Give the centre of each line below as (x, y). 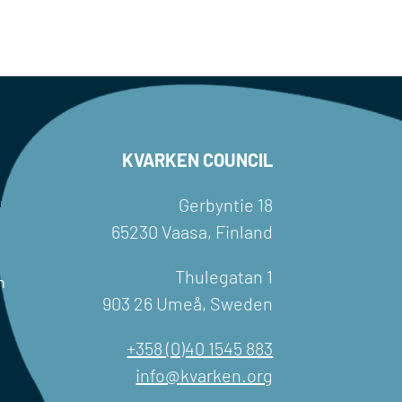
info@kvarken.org (205, 375)
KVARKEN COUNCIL (198, 159)
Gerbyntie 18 (226, 204)
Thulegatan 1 (224, 276)
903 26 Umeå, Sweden (188, 303)
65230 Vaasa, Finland (192, 231)
